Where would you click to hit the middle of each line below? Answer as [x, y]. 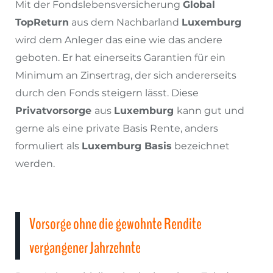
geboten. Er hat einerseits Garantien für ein [120, 57]
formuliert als [48, 146]
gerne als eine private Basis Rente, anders [117, 128]
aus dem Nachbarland [125, 22]
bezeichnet [201, 146]
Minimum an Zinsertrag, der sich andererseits [126, 75]
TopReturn [42, 22]
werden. [35, 163]
